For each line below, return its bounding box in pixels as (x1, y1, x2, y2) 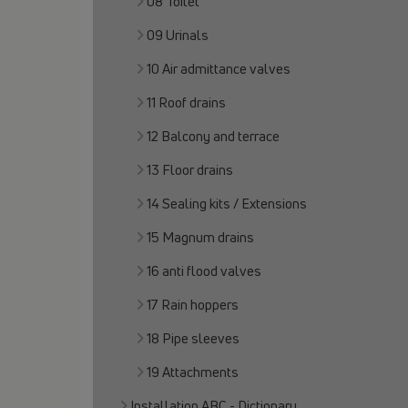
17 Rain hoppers (147, 295, 239, 314)
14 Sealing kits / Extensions (147, 194, 307, 213)
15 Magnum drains (147, 228, 254, 247)
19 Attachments (147, 362, 239, 382)
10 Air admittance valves (147, 59, 291, 78)
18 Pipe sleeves (147, 329, 240, 348)
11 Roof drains (147, 93, 226, 112)
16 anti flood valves (147, 261, 261, 280)
